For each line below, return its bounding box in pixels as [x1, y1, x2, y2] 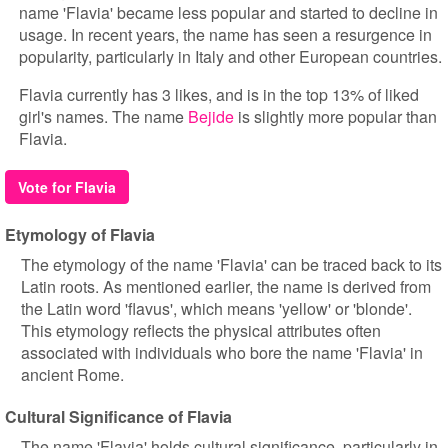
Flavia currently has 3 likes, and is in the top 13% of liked [19, 83, 419, 106]
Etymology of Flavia [5, 223, 155, 246]
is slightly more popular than [234, 105, 437, 128]
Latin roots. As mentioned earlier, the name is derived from [21, 275, 431, 298]
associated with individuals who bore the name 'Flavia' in [21, 341, 423, 364]
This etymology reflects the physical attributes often [21, 319, 381, 342]
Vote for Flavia [18, 177, 116, 197]
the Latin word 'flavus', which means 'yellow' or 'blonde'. [21, 297, 412, 320]
